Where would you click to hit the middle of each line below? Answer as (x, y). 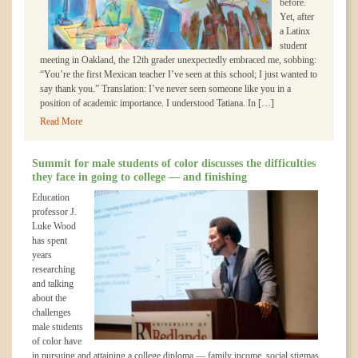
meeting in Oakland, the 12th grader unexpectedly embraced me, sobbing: (178, 60)
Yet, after (297, 17)
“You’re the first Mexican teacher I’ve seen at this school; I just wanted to (179, 74)
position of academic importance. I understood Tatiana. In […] (157, 103)
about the (49, 298)
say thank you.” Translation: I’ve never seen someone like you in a (165, 89)
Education (51, 197)
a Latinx (295, 31)
